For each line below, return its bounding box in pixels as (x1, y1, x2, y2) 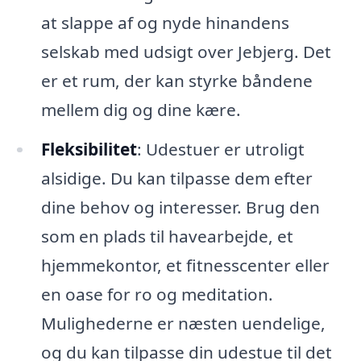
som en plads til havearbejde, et (40, 225, 293, 248)
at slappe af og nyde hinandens (40, 10, 289, 34)
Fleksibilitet (40, 138, 137, 161)
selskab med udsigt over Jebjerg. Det (40, 39, 331, 63)
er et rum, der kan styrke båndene (40, 68, 313, 92)
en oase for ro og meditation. (40, 283, 273, 306)
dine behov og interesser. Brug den (40, 196, 320, 219)
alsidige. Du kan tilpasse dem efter (40, 167, 313, 190)
